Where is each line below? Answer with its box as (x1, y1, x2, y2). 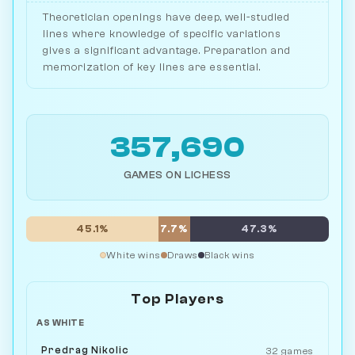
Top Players (131, 292, 224, 307)
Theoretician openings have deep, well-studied (43, 11, 290, 24)
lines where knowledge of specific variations (43, 28, 281, 40)
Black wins (204, 250, 255, 261)
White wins (106, 250, 161, 261)
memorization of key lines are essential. (43, 61, 261, 74)
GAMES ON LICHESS (124, 169, 231, 181)
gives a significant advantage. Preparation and (43, 44, 291, 57)
